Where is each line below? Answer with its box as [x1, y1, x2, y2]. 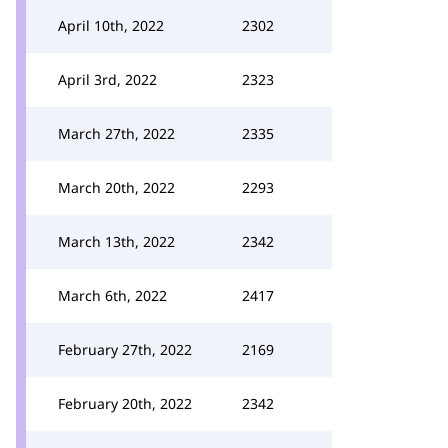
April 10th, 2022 [58, 16, 164, 35]
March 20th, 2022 [58, 178, 175, 197]
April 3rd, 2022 [58, 70, 157, 89]
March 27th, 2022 [58, 124, 175, 143]
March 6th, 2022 [58, 286, 167, 305]
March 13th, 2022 [58, 232, 175, 251]
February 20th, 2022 [58, 394, 192, 413]
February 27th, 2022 [58, 340, 192, 359]
